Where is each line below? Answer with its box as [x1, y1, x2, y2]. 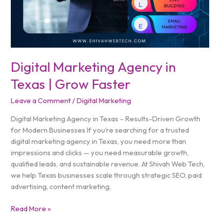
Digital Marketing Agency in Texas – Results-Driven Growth [11, 113, 201, 123]
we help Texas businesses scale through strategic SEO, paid [11, 170, 202, 180]
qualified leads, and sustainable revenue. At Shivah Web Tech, [11, 159, 205, 168]
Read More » [11, 203, 52, 213]
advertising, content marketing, [11, 181, 111, 191]
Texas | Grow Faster [11, 75, 131, 92]
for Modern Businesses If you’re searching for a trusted [11, 125, 190, 135]
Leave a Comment [11, 96, 71, 106]
